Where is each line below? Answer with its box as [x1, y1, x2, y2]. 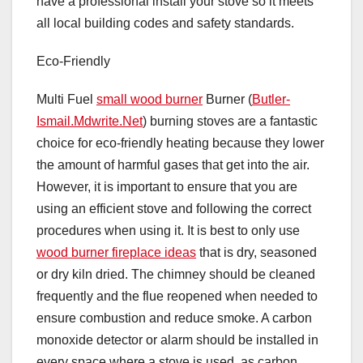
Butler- [252, 92, 290, 107]
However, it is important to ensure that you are [36, 180, 297, 194]
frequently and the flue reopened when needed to [36, 289, 318, 304]
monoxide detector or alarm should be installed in [36, 333, 318, 348]
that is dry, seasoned [196, 246, 317, 260]
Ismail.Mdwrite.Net [36, 114, 143, 129]
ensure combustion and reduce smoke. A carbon [36, 311, 312, 326]
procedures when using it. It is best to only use [36, 224, 300, 238]
